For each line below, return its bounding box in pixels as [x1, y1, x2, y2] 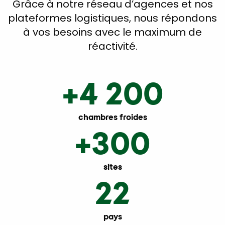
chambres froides [78, 111, 147, 123]
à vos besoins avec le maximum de [23, 25, 202, 39]
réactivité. [87, 39, 138, 53]
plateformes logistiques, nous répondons [8, 11, 217, 25]
